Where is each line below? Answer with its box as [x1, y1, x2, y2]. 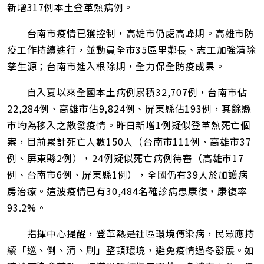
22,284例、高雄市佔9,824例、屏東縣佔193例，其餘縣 [7, 101, 252, 116]
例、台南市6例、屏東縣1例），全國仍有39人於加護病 [7, 167, 248, 182]
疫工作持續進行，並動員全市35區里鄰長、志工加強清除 [7, 42, 256, 57]
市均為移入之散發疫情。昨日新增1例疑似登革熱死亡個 [7, 118, 250, 133]
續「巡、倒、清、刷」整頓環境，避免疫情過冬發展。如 [7, 243, 255, 258]
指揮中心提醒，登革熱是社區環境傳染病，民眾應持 [7, 226, 255, 241]
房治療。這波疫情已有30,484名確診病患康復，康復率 [7, 184, 247, 199]
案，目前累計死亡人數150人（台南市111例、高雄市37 [7, 134, 252, 149]
